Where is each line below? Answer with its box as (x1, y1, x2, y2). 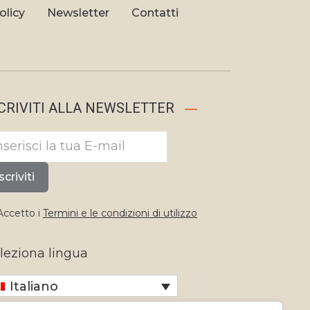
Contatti (131, 6, 179, 20)
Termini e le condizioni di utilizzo (43, 207, 197, 220)
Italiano (10, 278, 59, 294)
